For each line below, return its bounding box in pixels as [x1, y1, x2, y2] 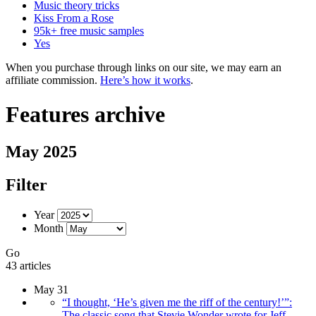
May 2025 [6, 142, 77, 162]
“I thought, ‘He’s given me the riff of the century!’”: [62, 296, 292, 309]
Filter [6, 176, 47, 195]
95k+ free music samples [34, 24, 144, 37]
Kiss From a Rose [34, 11, 114, 24]
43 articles [6, 260, 51, 272]
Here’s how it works [100, 73, 190, 86]
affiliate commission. [6, 73, 100, 86]
